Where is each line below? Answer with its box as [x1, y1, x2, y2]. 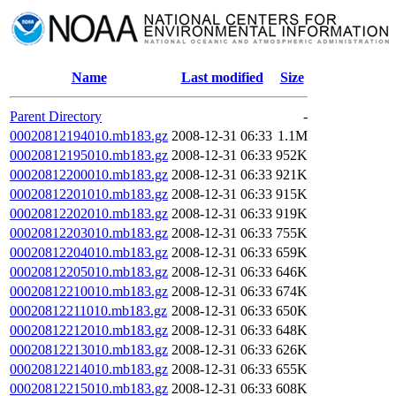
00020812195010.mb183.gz [10, 148, 168, 163]
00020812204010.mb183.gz [10, 245, 168, 260]
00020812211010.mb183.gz [10, 303, 167, 318]
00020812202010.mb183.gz [10, 206, 168, 221]
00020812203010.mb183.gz [10, 225, 168, 240]
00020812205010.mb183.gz [10, 264, 168, 279]
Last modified [180, 70, 263, 85]
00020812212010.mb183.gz [10, 323, 168, 338]
